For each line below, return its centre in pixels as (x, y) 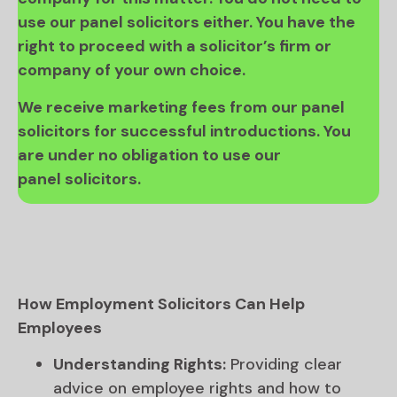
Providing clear (284, 365)
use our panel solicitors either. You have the (187, 23)
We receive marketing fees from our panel (181, 107)
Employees (60, 328)
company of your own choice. (132, 70)
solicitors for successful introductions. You (184, 131)
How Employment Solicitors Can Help (161, 304)
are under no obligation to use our (149, 155)
